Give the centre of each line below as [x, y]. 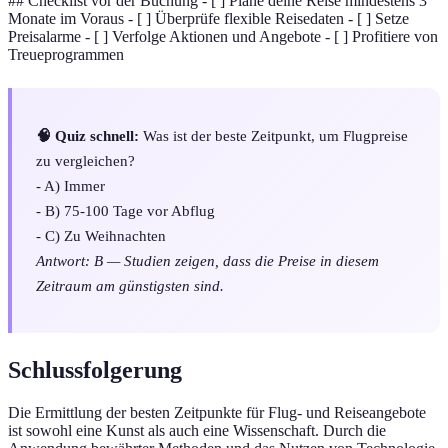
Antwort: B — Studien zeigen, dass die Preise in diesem [207, 260]
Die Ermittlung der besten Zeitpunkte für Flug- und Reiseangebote [217, 412]
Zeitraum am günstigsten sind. [130, 285]
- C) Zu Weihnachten [101, 235]
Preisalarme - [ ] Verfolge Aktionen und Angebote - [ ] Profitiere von [223, 36]
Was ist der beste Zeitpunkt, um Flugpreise [273, 135]
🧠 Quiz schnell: [87, 135]
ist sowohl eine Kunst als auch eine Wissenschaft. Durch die [197, 430]
